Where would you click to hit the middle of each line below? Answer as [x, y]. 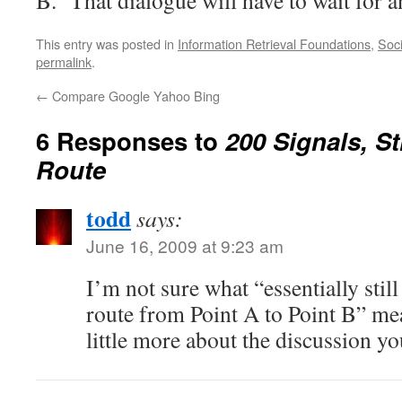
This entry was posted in [107, 44]
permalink [64, 61]
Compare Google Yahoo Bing [134, 96]
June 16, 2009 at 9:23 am [185, 245]
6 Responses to [131, 140]
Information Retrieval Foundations [274, 44]
